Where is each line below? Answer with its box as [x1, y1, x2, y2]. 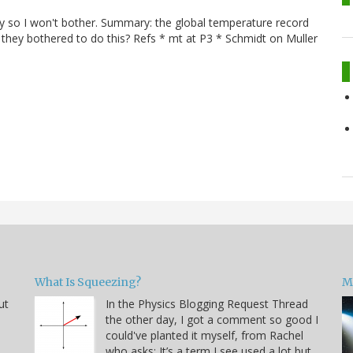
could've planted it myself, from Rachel [106, 327, 303, 343]
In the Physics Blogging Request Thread [106, 295, 308, 311]
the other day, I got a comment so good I [106, 311, 318, 327]
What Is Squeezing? [35, 274, 141, 289]
